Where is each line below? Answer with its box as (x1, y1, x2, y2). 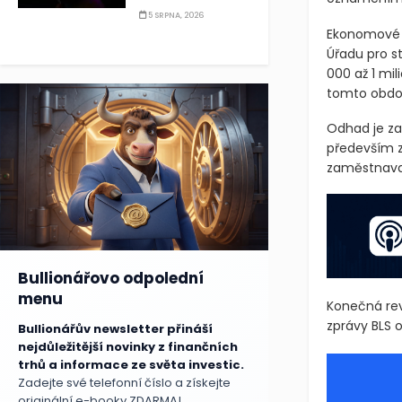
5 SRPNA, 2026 (146, 9, 204, 21)
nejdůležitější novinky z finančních (18, 338, 238, 356)
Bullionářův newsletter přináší (18, 320, 213, 338)
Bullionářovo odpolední (18, 267, 204, 290)
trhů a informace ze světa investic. (18, 356, 244, 374)
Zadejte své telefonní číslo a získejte (18, 374, 231, 392)
